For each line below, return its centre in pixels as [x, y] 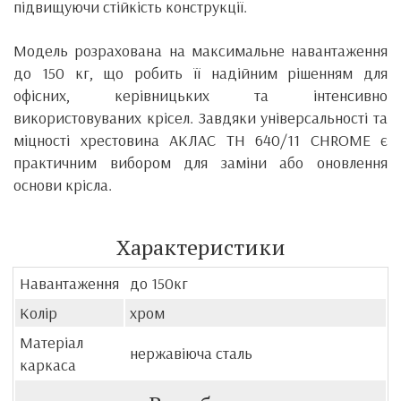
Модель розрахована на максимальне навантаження [200, 51]
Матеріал [51, 343]
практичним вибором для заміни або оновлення [200, 163]
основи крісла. [63, 185]
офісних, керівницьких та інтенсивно [200, 96]
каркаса [48, 365]
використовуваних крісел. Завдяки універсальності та [200, 118]
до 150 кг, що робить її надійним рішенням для [200, 73]
